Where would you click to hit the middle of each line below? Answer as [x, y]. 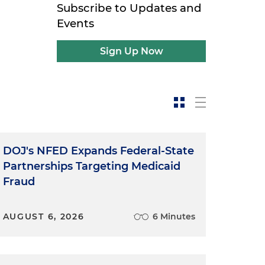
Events [76, 23]
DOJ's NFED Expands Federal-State [98, 151]
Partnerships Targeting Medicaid [91, 166]
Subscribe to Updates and [130, 8]
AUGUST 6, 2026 [43, 216]
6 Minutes [174, 216]
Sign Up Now [131, 51]
